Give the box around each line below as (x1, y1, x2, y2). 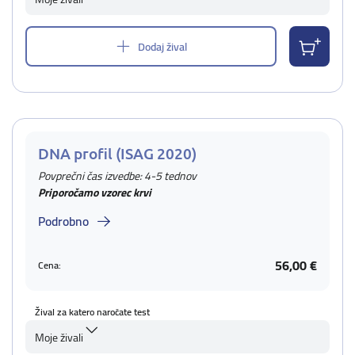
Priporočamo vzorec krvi (38, 182, 151, 203)
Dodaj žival (138, 36, 187, 57)
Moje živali (35, 327, 83, 348)
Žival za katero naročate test (35, 303, 150, 321)
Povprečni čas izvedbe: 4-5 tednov (38, 166, 197, 186)
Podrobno (38, 209, 89, 233)
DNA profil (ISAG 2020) (38, 143, 197, 163)
